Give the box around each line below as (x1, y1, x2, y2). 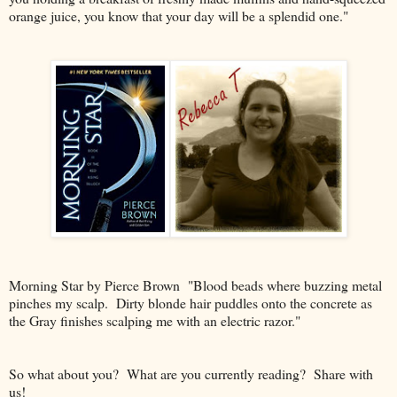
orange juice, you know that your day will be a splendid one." (9, 6, 348, 26)
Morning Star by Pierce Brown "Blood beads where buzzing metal (9, 276, 382, 295)
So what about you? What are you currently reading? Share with (9, 364, 373, 384)
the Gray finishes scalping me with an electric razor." (9, 311, 300, 331)
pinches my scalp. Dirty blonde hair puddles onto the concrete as (9, 293, 372, 313)
